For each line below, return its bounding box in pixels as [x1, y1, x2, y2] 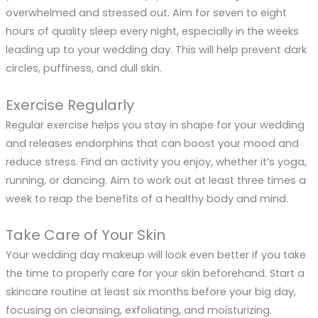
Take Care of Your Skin [5, 224, 165, 245]
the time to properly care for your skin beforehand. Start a [5, 265, 305, 280]
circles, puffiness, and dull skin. [5, 61, 162, 76]
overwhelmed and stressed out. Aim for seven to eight [5, 6, 287, 21]
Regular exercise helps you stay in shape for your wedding [5, 117, 305, 132]
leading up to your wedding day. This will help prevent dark [5, 43, 307, 57]
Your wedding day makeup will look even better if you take [5, 247, 306, 262]
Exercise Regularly [5, 94, 134, 115]
